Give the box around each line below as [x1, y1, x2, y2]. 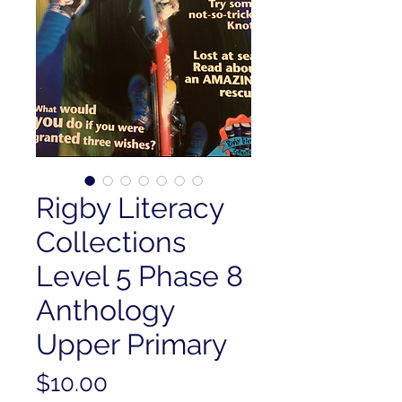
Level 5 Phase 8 [36, 259, 243, 293]
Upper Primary [36, 328, 227, 361]
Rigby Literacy [36, 191, 223, 224]
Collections [36, 225, 186, 258]
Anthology [36, 293, 174, 327]
